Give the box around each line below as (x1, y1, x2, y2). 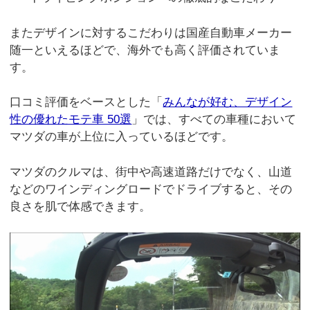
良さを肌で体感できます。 (10, 199, 152, 213)
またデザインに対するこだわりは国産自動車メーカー (10, 26, 293, 39)
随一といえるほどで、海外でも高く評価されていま (10, 43, 281, 57)
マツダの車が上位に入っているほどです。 (10, 130, 234, 144)
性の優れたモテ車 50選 (10, 113, 132, 127)
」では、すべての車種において (131, 113, 297, 127)
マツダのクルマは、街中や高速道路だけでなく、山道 (10, 165, 293, 179)
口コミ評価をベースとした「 (10, 95, 163, 109)
